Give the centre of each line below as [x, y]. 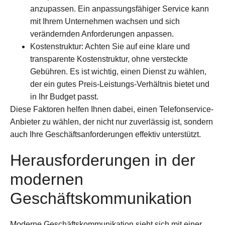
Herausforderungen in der [103, 160]
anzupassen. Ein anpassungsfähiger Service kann [120, 9]
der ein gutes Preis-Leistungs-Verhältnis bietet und [120, 84]
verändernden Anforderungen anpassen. [102, 34]
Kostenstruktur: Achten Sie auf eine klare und [110, 47]
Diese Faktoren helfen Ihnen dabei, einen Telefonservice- [112, 109]
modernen [47, 180]
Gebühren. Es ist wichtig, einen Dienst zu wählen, [118, 72]
